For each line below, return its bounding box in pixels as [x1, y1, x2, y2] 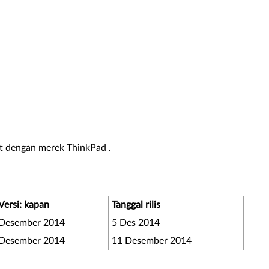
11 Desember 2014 [112, 236, 192, 246]
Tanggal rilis [112, 200, 160, 210]
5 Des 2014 [112, 218, 160, 228]
